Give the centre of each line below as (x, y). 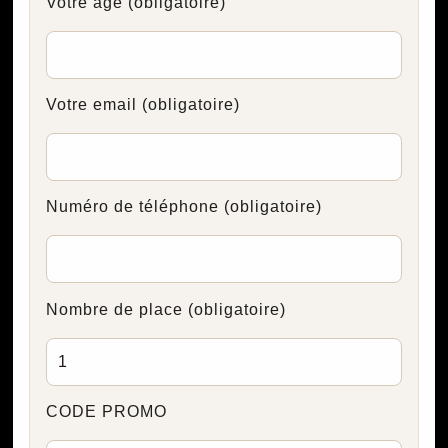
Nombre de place (116, 309)
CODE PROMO (106, 412)
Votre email (93, 105)
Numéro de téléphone (134, 207)
